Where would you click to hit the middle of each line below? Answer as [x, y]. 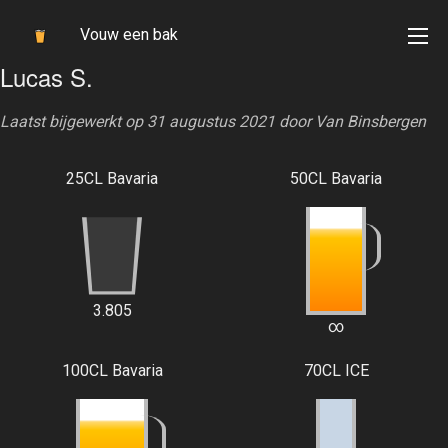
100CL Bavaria [112, 370]
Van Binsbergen [370, 121]
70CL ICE [336, 370]
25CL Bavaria [112, 178]
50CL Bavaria [336, 178]
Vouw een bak [129, 35]
